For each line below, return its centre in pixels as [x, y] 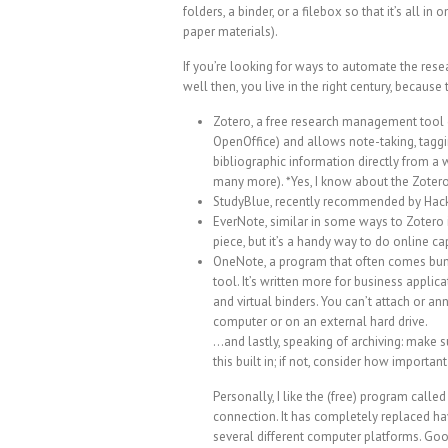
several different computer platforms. [318, 436]
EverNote [239, 221]
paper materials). [230, 31]
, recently [295, 201]
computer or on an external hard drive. [320, 321]
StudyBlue [241, 201]
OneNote [238, 261]
